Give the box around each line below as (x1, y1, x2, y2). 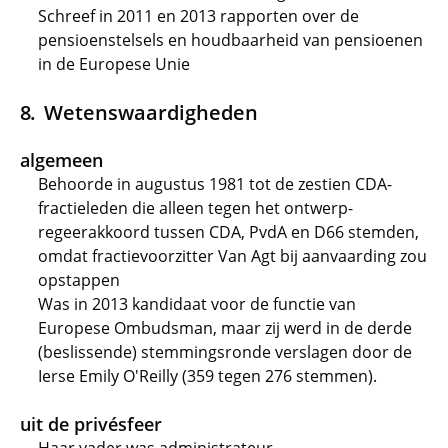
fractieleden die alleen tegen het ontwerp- (38, 197, 353, 219)
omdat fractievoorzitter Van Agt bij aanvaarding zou (38, 245, 427, 267)
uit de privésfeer (20, 412, 162, 436)
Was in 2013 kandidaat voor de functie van (38, 293, 356, 315)
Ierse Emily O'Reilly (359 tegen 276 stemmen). (38, 365, 377, 387)
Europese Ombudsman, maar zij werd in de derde (38, 317, 412, 339)
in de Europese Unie (38, 53, 190, 75)
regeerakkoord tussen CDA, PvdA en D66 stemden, (38, 221, 419, 243)
